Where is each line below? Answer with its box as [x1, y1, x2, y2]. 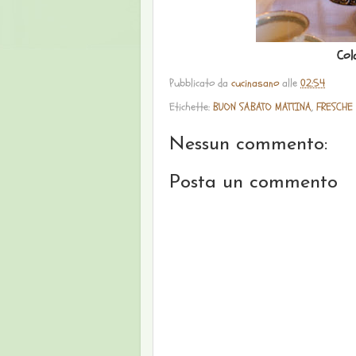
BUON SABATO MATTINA [213, 99, 311, 114]
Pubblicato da [169, 75, 231, 91]
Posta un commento [169, 172, 338, 192]
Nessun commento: [169, 134, 327, 154]
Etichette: [169, 99, 213, 114]
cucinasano [231, 75, 279, 91]
